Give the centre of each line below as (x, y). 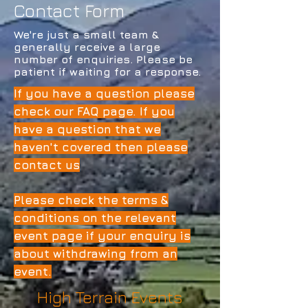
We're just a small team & (86, 34)
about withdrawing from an (96, 254)
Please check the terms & (91, 200)
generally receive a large (87, 47)
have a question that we (87, 129)
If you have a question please (104, 93)
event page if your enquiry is (102, 236)
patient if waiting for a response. (107, 71)
